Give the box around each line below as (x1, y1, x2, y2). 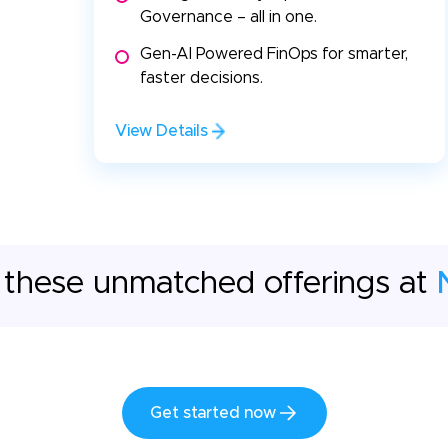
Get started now (149, 405, 276, 422)
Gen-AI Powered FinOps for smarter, (139, 46, 412, 63)
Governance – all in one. (139, 9, 317, 26)
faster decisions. (139, 70, 263, 87)
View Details (114, 123, 208, 140)
